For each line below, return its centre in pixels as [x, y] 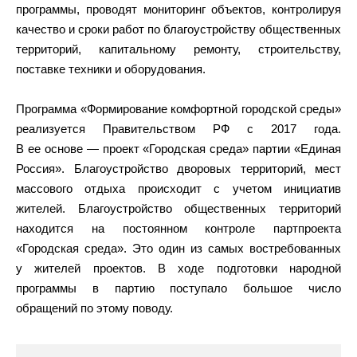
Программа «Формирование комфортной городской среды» [178, 109]
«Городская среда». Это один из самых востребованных [178, 248]
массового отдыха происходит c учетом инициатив [178, 188]
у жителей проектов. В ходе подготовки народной [178, 268]
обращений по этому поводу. [94, 308]
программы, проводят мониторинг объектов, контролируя [178, 9]
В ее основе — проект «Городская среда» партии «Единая [178, 149]
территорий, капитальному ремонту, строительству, [178, 49]
